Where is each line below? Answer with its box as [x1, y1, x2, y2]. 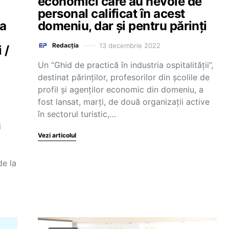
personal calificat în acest [38, 6, 185, 21]
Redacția [52, 41, 79, 49]
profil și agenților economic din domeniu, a [38, 84, 203, 95]
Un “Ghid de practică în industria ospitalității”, [38, 60, 213, 70]
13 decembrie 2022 [99, 41, 161, 50]
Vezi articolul [38, 131, 76, 139]
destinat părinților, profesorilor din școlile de [38, 72, 210, 82]
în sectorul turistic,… [38, 109, 116, 119]
